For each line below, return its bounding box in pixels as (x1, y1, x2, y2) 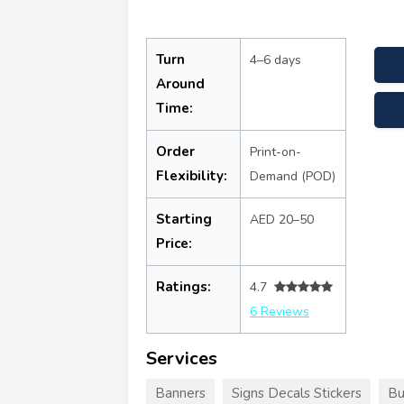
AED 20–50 (250, 210, 314, 228)
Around (156, 74, 205, 93)
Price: (156, 234, 192, 252)
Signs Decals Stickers (232, 383, 362, 402)
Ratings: (156, 277, 211, 296)
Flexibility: (156, 166, 227, 185)
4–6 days (250, 50, 301, 69)
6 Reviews (250, 302, 309, 320)
